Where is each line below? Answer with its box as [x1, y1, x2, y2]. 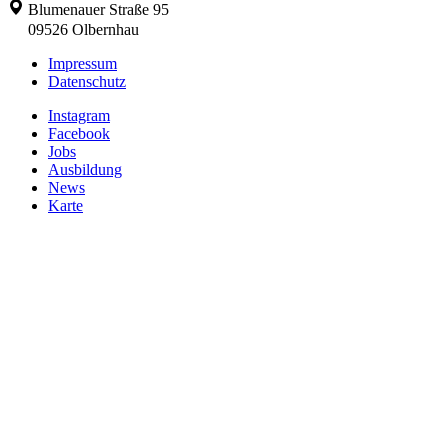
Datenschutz [48, 73, 126, 91]
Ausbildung [48, 161, 122, 179]
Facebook [48, 125, 110, 143]
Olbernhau [72, 21, 139, 39]
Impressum [48, 55, 117, 73]
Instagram [48, 107, 110, 125]
